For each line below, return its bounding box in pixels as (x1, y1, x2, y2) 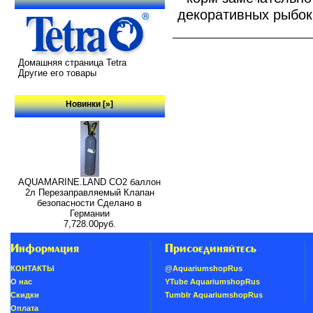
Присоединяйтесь (164, 241, 256, 256)
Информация (10, 241, 79, 256)
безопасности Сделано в (37, 197, 143, 208)
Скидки (10, 291, 39, 300)
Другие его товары (17, 68, 96, 79)
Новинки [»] (66, 99, 114, 109)
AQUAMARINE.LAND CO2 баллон (18, 176, 161, 187)
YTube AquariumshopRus (164, 277, 260, 286)
